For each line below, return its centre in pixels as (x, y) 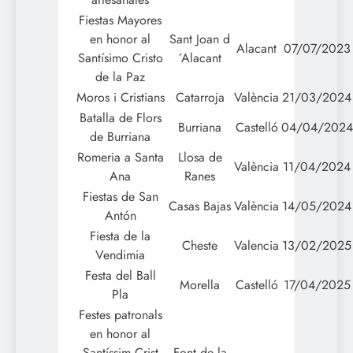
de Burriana (120, 136)
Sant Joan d (200, 39)
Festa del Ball (120, 275)
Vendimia (120, 255)
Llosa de (200, 157)
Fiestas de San (120, 196)
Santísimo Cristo (120, 58)
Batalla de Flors (120, 117)
